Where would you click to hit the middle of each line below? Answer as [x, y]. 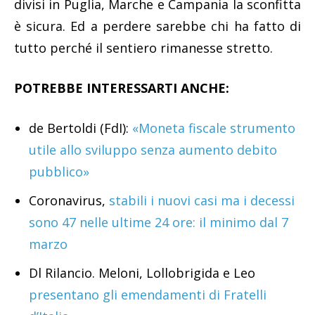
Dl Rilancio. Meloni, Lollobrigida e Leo [142, 273]
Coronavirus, [69, 201]
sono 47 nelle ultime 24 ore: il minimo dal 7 [159, 223]
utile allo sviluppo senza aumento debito [153, 150]
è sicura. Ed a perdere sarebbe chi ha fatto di [157, 26]
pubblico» [59, 172]
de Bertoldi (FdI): [81, 128]
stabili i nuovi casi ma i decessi [202, 201]
